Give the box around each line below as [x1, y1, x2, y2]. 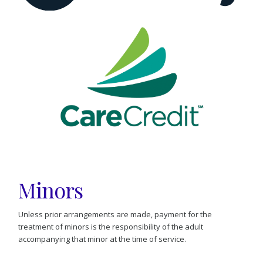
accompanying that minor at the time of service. [18, 234, 187, 245]
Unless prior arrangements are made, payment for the [18, 209, 213, 220]
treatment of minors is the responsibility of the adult [18, 221, 204, 232]
